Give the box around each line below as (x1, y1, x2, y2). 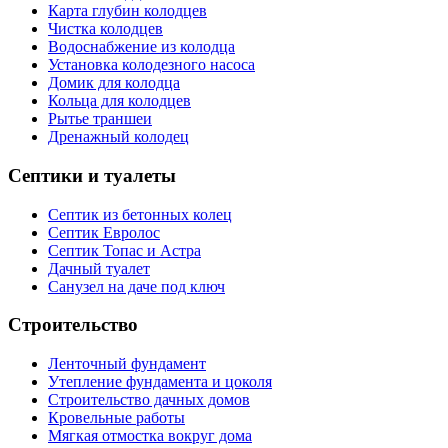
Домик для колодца (48, 74, 180, 92)
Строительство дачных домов (48, 391, 250, 409)
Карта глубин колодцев (48, 2, 207, 20)
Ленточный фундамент (48, 355, 206, 373)
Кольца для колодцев (48, 92, 191, 110)
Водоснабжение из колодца (48, 38, 235, 56)
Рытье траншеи (48, 110, 152, 128)
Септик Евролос (48, 223, 160, 241)
